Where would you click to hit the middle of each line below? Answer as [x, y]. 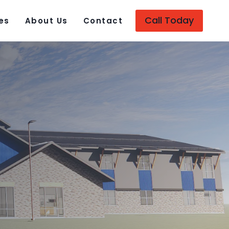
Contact [103, 20]
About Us [46, 20]
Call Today [169, 20]
